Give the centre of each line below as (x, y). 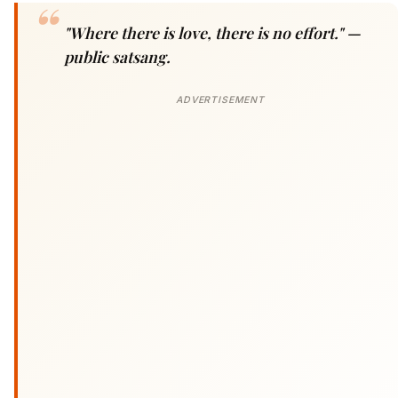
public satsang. (117, 56)
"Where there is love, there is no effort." (205, 32)
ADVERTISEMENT (220, 99)
